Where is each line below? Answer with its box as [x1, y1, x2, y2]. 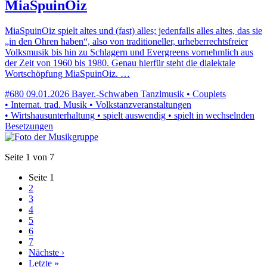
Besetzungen [5, 120, 53, 131]
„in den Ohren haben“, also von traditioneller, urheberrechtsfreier [5, 36, 248, 46]
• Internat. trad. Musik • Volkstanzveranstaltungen [5, 99, 191, 110]
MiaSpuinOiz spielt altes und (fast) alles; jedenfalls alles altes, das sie [5, 25, 262, 36]
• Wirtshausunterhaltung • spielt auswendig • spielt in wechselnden [5, 110, 254, 120]
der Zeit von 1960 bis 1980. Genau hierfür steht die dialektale [5, 57, 235, 68]
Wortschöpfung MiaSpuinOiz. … [5, 68, 130, 79]
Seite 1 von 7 [5, 151, 54, 162]
